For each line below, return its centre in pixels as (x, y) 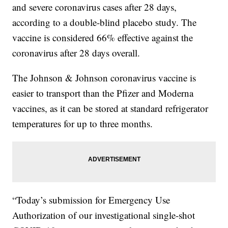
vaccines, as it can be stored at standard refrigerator (110, 108)
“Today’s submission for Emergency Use (91, 199)
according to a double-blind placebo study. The (105, 22)
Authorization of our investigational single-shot (104, 215)
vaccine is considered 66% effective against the (103, 37)
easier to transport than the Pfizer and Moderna (103, 93)
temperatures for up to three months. (83, 123)
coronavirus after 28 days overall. (76, 52)
